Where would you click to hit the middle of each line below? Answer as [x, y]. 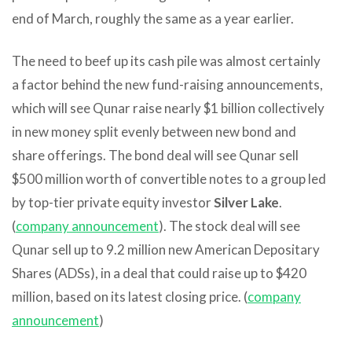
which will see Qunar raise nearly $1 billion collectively [168, 108]
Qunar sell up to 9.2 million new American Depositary [166, 249]
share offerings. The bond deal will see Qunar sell [155, 155]
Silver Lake [246, 202]
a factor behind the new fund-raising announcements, [167, 84]
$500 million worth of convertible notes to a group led [169, 178]
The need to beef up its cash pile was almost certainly [166, 60]
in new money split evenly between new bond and [154, 131]
